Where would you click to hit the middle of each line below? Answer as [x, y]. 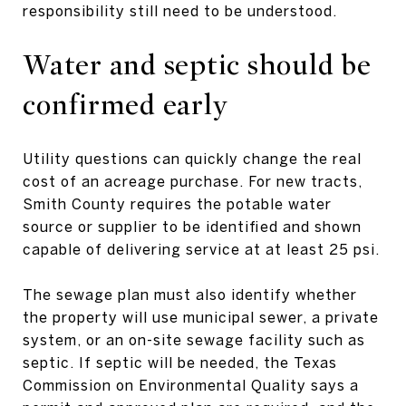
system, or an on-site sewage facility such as [194, 339]
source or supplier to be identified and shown [192, 226]
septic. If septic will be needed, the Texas [180, 362]
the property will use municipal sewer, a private [201, 317]
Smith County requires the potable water [177, 203]
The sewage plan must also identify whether [190, 294]
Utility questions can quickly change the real [192, 158]
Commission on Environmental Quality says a [191, 385]
